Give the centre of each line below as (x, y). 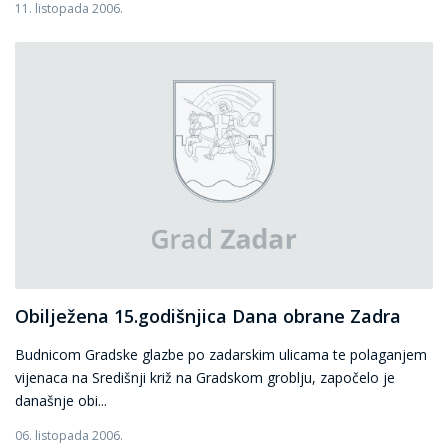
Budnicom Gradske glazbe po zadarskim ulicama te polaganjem (221, 354)
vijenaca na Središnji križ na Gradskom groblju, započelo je (205, 377)
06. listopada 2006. (69, 436)
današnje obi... (61, 400)
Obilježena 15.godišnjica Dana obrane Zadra (208, 315)
